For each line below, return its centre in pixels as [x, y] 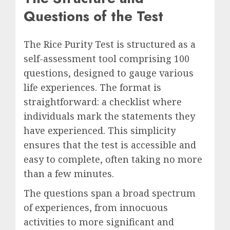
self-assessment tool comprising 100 [107, 58]
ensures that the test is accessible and [110, 145]
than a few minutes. [69, 173]
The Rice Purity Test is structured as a [110, 44]
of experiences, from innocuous [96, 207]
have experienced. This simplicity [100, 130]
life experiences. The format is [92, 87]
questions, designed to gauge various [109, 73]
